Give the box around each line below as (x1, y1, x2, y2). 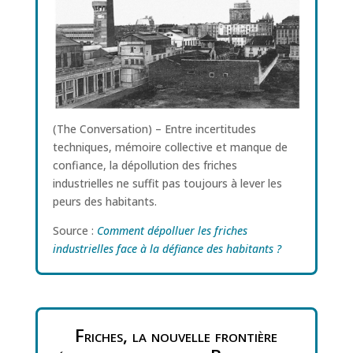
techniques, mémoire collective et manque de (52, 139, 288, 155)
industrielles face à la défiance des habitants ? (52, 241, 281, 257)
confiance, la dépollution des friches (52, 158, 237, 173)
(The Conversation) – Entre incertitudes (52, 121, 256, 137)
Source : (52, 223, 97, 239)
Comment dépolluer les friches (96, 223, 247, 239)
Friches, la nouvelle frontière (75, 323, 278, 347)
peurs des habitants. (52, 194, 157, 210)
